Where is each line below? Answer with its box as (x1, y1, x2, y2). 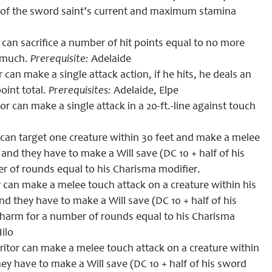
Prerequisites (49, 86, 108, 97)
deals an (211, 70, 251, 81)
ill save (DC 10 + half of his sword (97, 259, 246, 270)
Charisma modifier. (110, 165, 200, 175)
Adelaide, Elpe (111, 86, 178, 97)
